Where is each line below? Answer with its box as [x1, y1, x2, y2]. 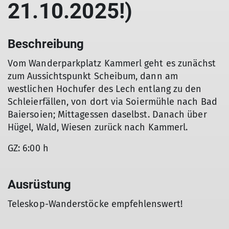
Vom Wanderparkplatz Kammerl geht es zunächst [8, 58, 216, 69]
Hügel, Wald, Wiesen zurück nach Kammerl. [8, 122, 188, 133]
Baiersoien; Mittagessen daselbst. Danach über [8, 109, 207, 120]
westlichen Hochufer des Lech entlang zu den [8, 83, 202, 95]
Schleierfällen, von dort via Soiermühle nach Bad [8, 96, 217, 107]
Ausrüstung [8, 177, 72, 192]
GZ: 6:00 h [8, 143, 49, 154]
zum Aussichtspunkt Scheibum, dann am [8, 71, 178, 82]
